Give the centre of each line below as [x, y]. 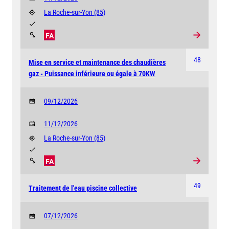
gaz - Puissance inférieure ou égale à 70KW [92, 73]
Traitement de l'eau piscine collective [83, 188]
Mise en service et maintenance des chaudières [97, 62]
